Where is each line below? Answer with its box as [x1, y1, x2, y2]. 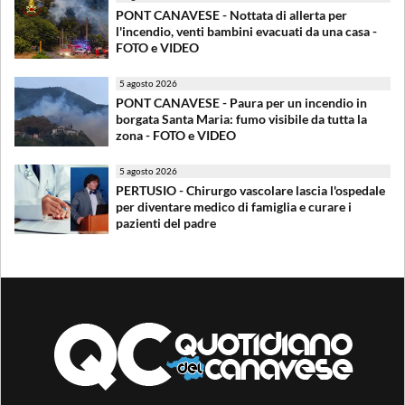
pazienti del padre [116, 214, 216, 231]
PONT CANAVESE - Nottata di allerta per [116, 6, 347, 23]
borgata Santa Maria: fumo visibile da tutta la [116, 110, 367, 127]
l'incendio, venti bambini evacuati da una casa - [116, 23, 377, 39]
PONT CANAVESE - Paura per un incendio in [116, 94, 367, 110]
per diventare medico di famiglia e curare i [116, 198, 352, 214]
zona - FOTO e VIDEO [116, 127, 236, 143]
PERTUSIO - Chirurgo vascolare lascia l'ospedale [116, 182, 385, 198]
